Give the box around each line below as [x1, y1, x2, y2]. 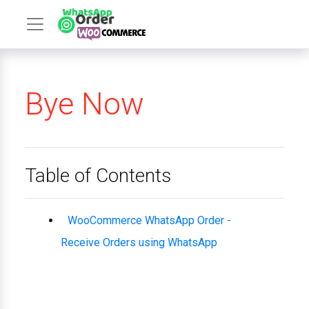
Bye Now [25, 86, 144, 122]
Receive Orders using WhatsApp [61, 236, 217, 249]
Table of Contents [25, 164, 171, 187]
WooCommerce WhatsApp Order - [68, 214, 231, 227]
